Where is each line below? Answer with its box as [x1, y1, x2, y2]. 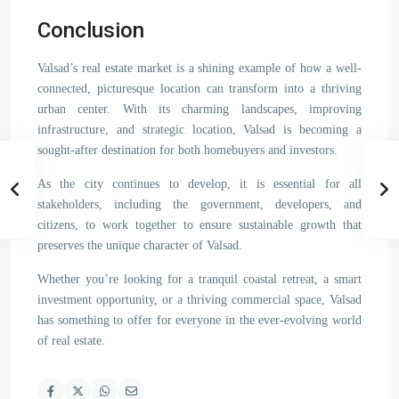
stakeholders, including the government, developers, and [37, 198, 362, 211]
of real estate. [37, 334, 105, 347]
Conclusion [37, 18, 144, 43]
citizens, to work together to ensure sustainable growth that [37, 218, 362, 232]
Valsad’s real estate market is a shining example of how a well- [37, 61, 362, 75]
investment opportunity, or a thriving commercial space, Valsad [37, 293, 362, 306]
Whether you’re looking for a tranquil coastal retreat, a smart [37, 273, 362, 286]
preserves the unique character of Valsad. [37, 239, 242, 252]
